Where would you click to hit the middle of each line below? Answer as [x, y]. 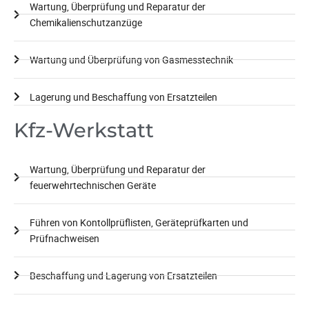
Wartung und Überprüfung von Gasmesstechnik [131, 59]
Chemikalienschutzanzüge [86, 22]
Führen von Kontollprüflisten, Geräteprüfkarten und [139, 222]
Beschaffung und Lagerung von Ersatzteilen [123, 275]
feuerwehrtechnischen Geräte [92, 185]
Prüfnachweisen [64, 238]
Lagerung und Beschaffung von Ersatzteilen [123, 97]
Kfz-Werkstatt [84, 130]
